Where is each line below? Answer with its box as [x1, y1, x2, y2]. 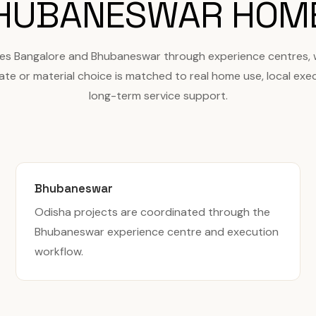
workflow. [35, 244, 84, 259]
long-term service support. [88, 88, 228, 103]
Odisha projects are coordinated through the [35, 205, 271, 219]
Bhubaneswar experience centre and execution [35, 224, 279, 239]
